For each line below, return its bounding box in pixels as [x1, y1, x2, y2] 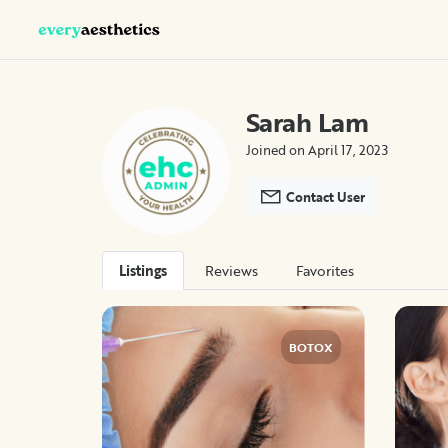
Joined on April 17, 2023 [246, 139, 388, 160]
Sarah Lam [246, 102, 369, 141]
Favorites [296, 259, 354, 281]
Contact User [283, 186, 365, 207]
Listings [119, 259, 167, 281]
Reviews [205, 259, 258, 281]
